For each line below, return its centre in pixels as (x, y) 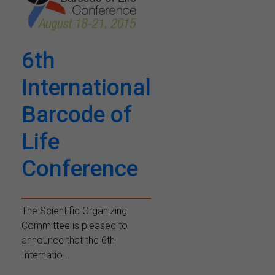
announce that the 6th (68, 241)
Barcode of (77, 115)
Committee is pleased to (75, 226)
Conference (80, 169)
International (86, 88)
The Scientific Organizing (74, 211)
